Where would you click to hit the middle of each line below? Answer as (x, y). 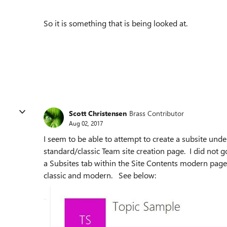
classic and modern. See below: (100, 175)
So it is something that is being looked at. (116, 23)
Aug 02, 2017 (86, 123)
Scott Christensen (98, 113)
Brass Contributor (157, 113)
